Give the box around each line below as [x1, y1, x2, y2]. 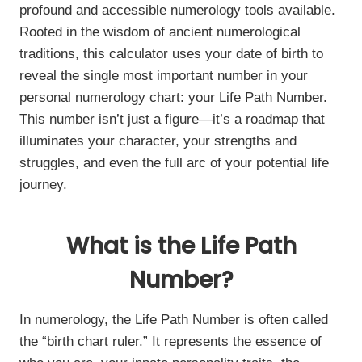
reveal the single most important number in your [19, 68, 308, 83]
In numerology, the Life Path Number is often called [19, 312, 328, 327]
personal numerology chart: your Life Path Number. [19, 90, 327, 105]
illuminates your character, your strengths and [19, 133, 297, 149]
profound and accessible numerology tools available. [19, 2, 335, 18]
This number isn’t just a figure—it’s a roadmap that [19, 112, 325, 127]
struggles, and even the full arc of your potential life [19, 155, 329, 170]
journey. [19, 177, 67, 192]
